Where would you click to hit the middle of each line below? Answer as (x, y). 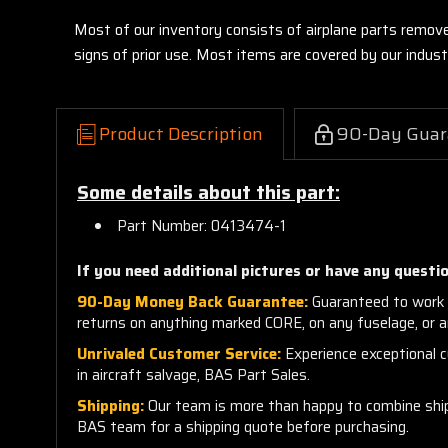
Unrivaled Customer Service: (179, 353)
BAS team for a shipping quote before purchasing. (243, 426)
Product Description (181, 133)
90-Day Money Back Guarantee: (192, 301)
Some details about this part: (208, 192)
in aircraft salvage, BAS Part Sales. (193, 374)
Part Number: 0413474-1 (202, 225)
